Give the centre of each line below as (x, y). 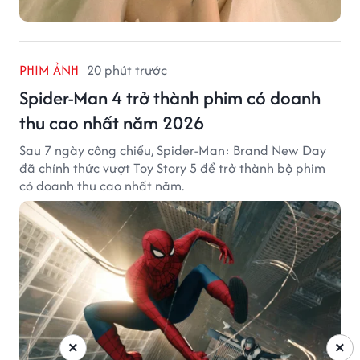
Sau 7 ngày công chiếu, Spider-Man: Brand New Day (173, 151)
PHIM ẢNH (49, 70)
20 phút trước (127, 70)
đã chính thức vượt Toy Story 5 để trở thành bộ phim (172, 168)
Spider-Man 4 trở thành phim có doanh (170, 98)
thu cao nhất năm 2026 (112, 123)
